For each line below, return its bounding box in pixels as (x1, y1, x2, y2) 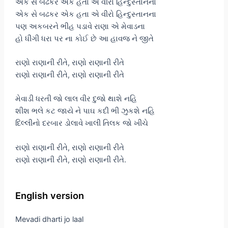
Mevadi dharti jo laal (15, 214, 83, 224)
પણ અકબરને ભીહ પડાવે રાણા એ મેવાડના (15, 21, 145, 31)
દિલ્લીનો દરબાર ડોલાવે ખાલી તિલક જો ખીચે (15, 119, 148, 128)
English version (15, 189, 84, 201)
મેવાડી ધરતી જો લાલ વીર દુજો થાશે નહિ (15, 94, 137, 104)
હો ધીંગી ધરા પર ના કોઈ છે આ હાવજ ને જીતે (15, 34, 154, 43)
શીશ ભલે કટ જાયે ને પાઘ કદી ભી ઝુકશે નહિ (15, 106, 155, 116)
